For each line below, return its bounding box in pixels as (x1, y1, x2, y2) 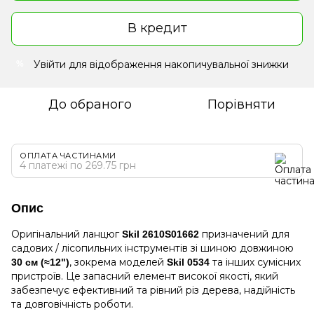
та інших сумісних (210, 255, 301, 268)
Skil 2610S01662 (122, 228, 199, 240)
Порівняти (207, 96, 275, 112)
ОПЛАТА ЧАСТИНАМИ (20, 150, 116, 161)
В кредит (127, 20, 187, 36)
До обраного (48, 96, 132, 112)
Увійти (34, 57, 66, 71)
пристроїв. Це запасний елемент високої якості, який (11, 269, 278, 282)
